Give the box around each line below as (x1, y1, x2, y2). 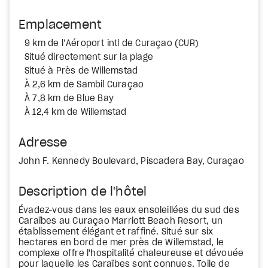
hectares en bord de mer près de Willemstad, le (19, 239, 224, 247)
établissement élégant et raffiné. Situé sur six (19, 228, 214, 236)
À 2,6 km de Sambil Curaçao (25, 81, 144, 89)
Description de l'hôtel (19, 186, 147, 198)
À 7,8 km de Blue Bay (25, 95, 114, 103)
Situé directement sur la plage (25, 53, 153, 62)
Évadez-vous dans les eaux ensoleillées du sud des (19, 206, 239, 215)
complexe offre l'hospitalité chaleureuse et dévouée (19, 249, 244, 258)
